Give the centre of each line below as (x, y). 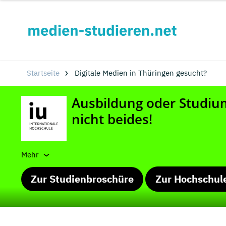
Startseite (43, 73)
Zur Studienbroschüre (82, 179)
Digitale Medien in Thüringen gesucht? (140, 73)
